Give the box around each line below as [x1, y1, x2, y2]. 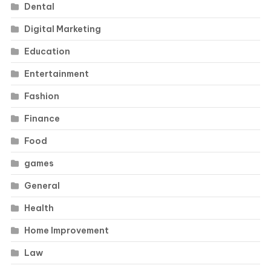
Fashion [24, 91, 59, 102]
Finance [24, 113, 60, 125]
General [24, 180, 60, 192]
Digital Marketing [24, 24, 101, 35]
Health [24, 203, 54, 214]
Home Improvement [24, 225, 109, 237]
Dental [24, 1, 54, 13]
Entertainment [24, 68, 89, 80]
